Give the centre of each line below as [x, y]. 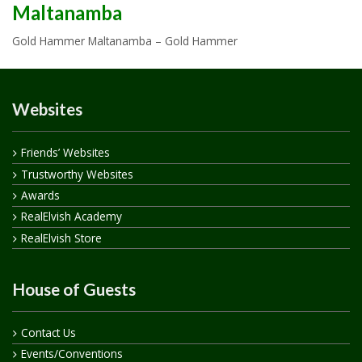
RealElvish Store [61, 238]
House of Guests [74, 289]
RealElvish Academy [71, 217]
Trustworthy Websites [77, 174]
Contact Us [48, 333]
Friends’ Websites [65, 153]
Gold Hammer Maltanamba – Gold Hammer [125, 40]
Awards [40, 195]
